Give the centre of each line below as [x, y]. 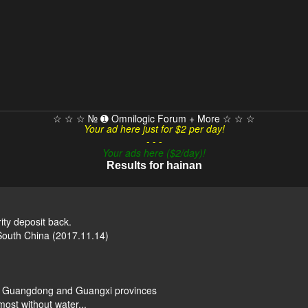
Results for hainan [154, 165]
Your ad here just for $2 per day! [154, 128]
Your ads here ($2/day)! [154, 152]
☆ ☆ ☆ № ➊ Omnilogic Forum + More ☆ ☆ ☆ [154, 118]
